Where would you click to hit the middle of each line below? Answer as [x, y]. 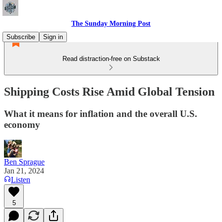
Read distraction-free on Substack [111, 59]
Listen [21, 179]
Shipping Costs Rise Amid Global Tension [109, 91]
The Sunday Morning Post [111, 24]
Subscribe [21, 37]
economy [22, 124]
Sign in [53, 37]
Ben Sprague [24, 162]
